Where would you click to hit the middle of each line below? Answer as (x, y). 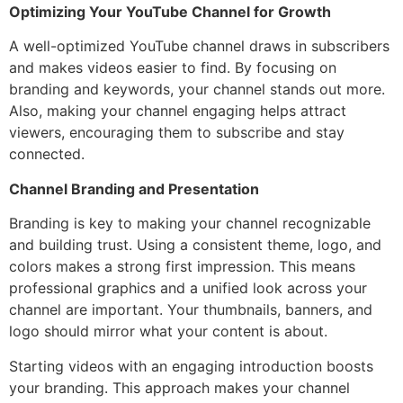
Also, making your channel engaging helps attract (178, 111)
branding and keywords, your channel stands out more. (197, 90)
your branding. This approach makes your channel (179, 387)
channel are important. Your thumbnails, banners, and (191, 310)
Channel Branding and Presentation (134, 188)
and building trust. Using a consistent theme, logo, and (195, 245)
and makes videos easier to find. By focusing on (173, 68)
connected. (47, 154)
